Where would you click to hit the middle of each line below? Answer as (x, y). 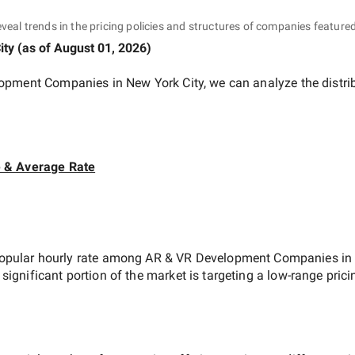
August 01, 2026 (100, 48)
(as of (34, 48)
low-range (295, 275)
